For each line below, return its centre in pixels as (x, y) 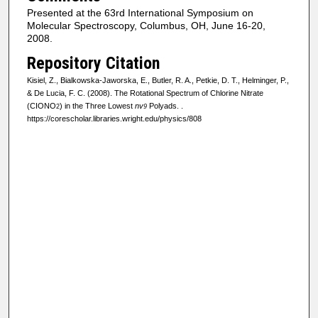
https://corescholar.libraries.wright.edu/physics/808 (114, 119)
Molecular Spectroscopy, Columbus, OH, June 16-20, (146, 25)
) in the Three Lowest (97, 106)
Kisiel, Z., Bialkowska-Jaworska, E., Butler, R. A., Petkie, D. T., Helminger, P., (158, 81)
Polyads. (164, 106)
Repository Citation (93, 64)
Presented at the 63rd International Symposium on (140, 12)
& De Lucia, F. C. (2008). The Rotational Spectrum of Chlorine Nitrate (145, 93)
